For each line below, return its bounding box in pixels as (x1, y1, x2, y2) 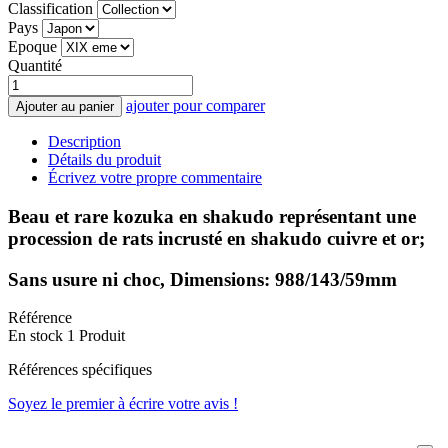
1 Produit (67, 327, 125, 345)
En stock (8, 327, 63, 345)
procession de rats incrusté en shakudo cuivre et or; (8, 227, 425, 249)
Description (48, 133, 121, 151)
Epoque (8, 38, 57, 56)
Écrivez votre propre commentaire (48, 169, 262, 187)
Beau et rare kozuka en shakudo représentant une (8, 205, 416, 227)
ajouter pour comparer (126, 97, 265, 115)
